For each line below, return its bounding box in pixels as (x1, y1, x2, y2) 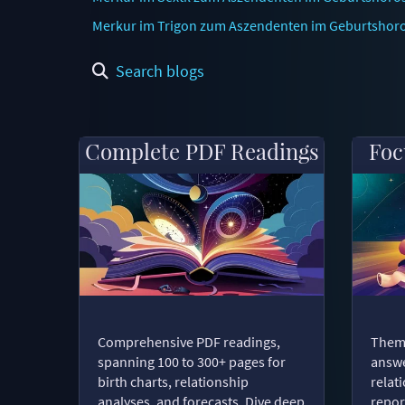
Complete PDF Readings (84, 136, 319, 165)
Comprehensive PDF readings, (98, 332, 280, 351)
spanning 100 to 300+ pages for (98, 352, 286, 371)
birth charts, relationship (98, 372, 249, 391)
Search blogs (116, 60, 204, 81)
